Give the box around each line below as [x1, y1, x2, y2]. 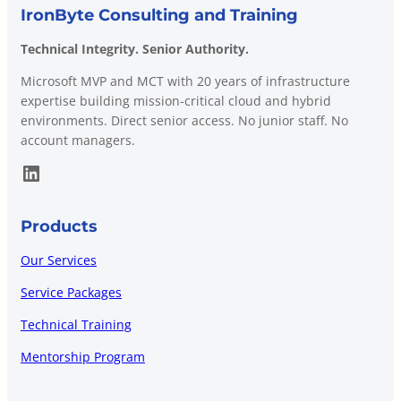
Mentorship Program [21, 348, 145, 366]
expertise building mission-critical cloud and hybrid [21, 92, 331, 110]
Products [21, 217, 98, 237]
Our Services [21, 252, 97, 269]
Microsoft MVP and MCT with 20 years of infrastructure [21, 73, 350, 90]
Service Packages [21, 284, 122, 302]
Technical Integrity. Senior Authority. [21, 40, 249, 58]
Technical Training [21, 316, 132, 334]
